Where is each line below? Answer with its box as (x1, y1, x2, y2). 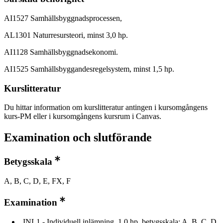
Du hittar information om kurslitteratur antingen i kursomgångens (4, 103, 208, 112)
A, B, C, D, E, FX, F (4, 177, 71, 186)
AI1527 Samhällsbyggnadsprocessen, (4, 13, 122, 22)
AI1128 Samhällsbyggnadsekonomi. (4, 47, 118, 56)
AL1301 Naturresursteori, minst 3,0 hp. (4, 30, 128, 39)
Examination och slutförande (4, 131, 152, 144)
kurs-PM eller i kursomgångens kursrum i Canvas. (4, 112, 161, 121)
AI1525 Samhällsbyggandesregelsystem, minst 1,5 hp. (4, 64, 174, 73)
